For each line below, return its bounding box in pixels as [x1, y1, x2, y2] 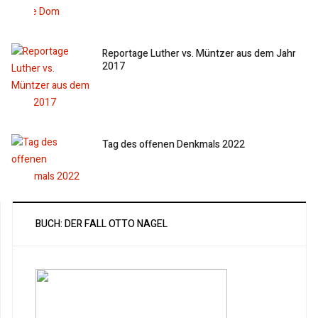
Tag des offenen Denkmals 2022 [102, 136, 246, 152]
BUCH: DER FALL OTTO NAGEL [35, 216, 168, 231]
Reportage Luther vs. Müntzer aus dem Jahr [102, 45, 297, 61]
